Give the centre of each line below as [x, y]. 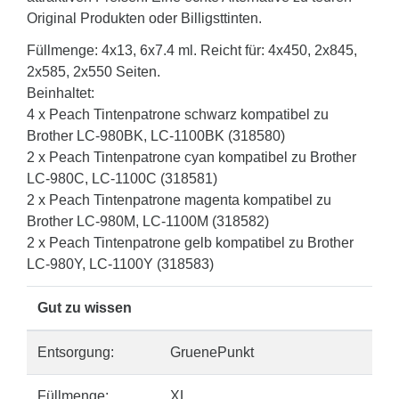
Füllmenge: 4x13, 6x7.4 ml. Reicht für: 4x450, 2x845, [192, 50]
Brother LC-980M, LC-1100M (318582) [148, 221]
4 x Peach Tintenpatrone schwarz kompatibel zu [178, 114]
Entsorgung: [76, 352]
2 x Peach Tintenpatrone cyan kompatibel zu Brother [191, 157]
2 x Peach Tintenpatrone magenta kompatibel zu [179, 200]
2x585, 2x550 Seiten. [94, 72]
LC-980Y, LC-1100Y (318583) [120, 264]
